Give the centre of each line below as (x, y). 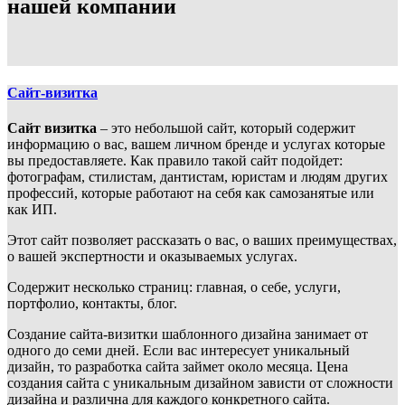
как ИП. (32, 210)
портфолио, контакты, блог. (92, 304)
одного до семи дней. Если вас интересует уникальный (179, 351)
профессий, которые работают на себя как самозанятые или (191, 193)
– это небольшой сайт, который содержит (226, 128)
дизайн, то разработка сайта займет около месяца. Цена (178, 367)
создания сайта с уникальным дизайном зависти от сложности (200, 383)
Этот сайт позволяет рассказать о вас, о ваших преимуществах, (202, 240)
